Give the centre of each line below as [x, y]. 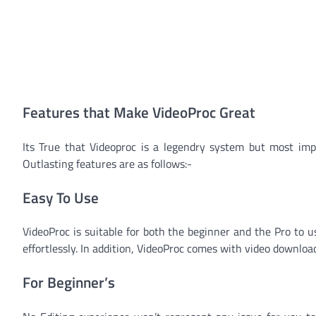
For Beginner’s [69, 282]
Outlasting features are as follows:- [107, 163]
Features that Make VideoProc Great [139, 113]
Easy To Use [61, 197]
